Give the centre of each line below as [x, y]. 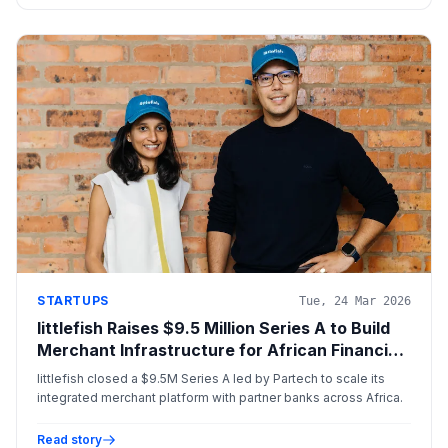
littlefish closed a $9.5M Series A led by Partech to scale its [211, 378]
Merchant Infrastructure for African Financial [219, 349]
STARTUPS [73, 300]
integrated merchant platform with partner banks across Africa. [220, 397]
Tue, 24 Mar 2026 [355, 300]
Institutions [82, 371]
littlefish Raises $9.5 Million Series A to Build [213, 327]
